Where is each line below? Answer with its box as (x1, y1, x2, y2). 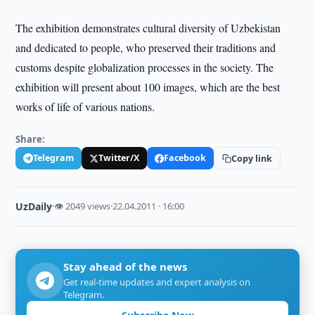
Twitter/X (98, 152, 140, 164)
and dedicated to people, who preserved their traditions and (15, 40, 276, 55)
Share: (15, 133, 46, 146)
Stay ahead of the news (63, 259, 188, 274)
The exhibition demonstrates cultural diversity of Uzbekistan (15, 20, 281, 35)
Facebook (164, 152, 207, 164)
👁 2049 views (54, 200, 111, 212)
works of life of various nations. (15, 99, 155, 114)
